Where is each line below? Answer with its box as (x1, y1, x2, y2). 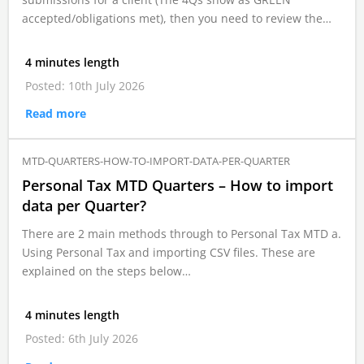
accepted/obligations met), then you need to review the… (22, 11, 331, 27)
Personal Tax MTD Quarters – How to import (22, 175, 333, 196)
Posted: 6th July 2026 (25, 331, 138, 347)
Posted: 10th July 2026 (25, 78, 145, 94)
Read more (25, 106, 86, 122)
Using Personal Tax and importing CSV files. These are (22, 245, 315, 261)
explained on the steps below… (22, 263, 191, 279)
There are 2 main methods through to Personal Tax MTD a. (22, 226, 341, 242)
